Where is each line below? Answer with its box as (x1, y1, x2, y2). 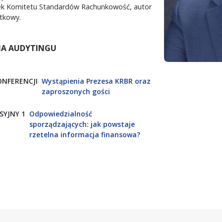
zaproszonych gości (42, 86, 110, 96)
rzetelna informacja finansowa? (29, 129, 140, 139)
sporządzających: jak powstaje (29, 119, 135, 129)
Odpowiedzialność (29, 109, 92, 118)
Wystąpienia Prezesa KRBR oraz (42, 76, 151, 86)
